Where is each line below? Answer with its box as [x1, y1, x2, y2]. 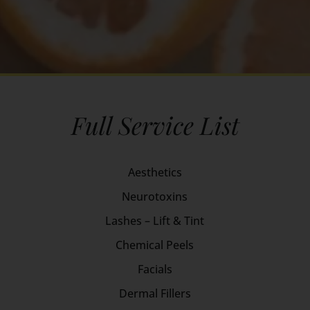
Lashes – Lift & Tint [105, 212, 205, 228]
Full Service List [71, 108, 239, 141]
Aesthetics [127, 164, 182, 180]
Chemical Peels [116, 237, 194, 253]
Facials [137, 261, 172, 277]
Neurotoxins [122, 188, 188, 204]
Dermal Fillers [118, 285, 191, 301]
